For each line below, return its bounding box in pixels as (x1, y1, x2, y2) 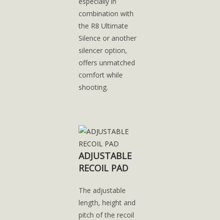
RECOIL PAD (78, 162, 128, 174)
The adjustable (78, 186, 126, 195)
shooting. (78, 82, 108, 92)
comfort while (78, 70, 123, 80)
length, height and (78, 198, 136, 207)
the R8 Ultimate (78, 21, 128, 30)
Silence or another (78, 33, 137, 43)
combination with (78, 9, 134, 18)
